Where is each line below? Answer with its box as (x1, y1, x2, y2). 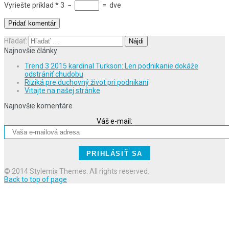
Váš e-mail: (97, 117, 132, 126)
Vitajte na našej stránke (25, 86, 100, 95)
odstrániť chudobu (25, 70, 83, 79)
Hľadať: (4, 37, 27, 45)
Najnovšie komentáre (4, 102, 73, 110)
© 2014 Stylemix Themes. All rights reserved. (4, 167, 149, 176)
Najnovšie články (4, 47, 57, 55)
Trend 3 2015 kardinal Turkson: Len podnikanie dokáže (25, 62, 198, 71)
